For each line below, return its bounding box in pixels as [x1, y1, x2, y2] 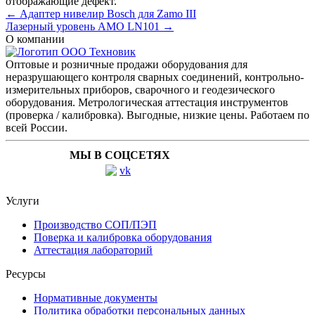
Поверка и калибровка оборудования [34, 231, 212, 243]
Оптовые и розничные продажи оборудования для [6, 58, 247, 70]
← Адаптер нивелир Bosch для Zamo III [6, 7, 196, 20]
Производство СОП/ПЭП [34, 218, 157, 231]
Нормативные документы [34, 291, 157, 304]
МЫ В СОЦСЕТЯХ [69, 148, 170, 161]
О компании [6, 32, 65, 45]
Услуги [6, 194, 39, 207]
